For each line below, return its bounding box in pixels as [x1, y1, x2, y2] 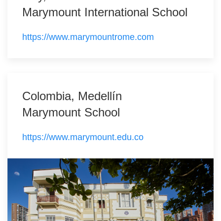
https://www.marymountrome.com [22, 31, 154, 42]
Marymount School [22, 105, 120, 119]
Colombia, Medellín [22, 89, 122, 103]
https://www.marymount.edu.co [22, 131, 144, 142]
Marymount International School [22, 5, 187, 19]
